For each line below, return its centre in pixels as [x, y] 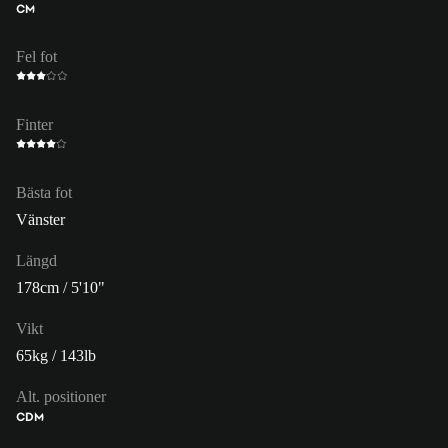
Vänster [40, 219]
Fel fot [36, 56]
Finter [34, 124]
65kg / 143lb [56, 355]
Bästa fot [44, 192]
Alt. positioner [61, 396]
